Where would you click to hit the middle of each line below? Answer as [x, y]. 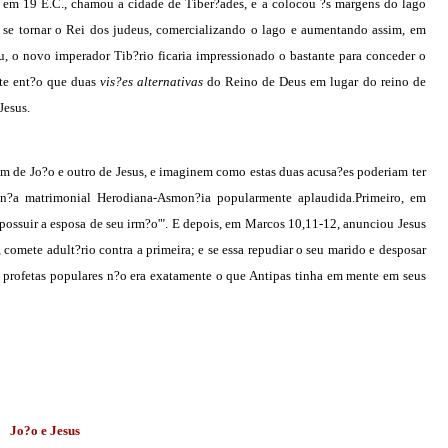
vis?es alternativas [153, 81]
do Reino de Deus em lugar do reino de [316, 81]
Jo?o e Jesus [44, 430]
